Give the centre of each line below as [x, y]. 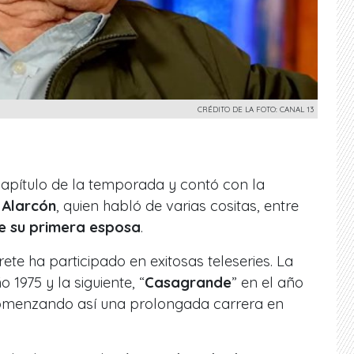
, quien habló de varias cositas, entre [177, 205]
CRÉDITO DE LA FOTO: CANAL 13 [256, 109]
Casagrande [188, 282]
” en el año [267, 282]
